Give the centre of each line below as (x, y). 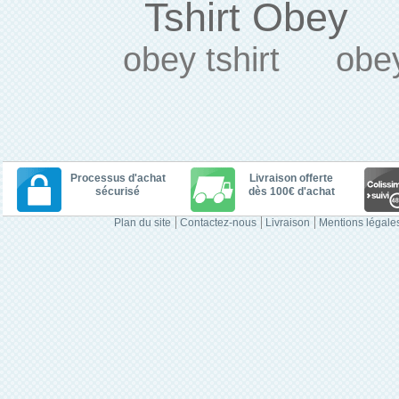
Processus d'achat (118, 178)
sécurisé (118, 191)
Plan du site (142, 222)
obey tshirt (201, 59)
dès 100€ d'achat (291, 191)
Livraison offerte (291, 178)
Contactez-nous (218, 222)
